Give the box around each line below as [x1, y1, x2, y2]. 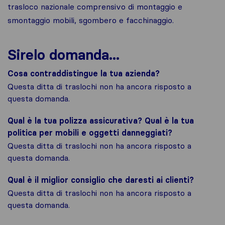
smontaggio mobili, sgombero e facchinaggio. [8, 15, 174, 25]
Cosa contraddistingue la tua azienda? [8, 68, 160, 78]
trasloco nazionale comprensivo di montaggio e [8, 2, 182, 12]
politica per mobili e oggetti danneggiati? [8, 128, 172, 138]
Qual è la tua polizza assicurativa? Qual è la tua [8, 116, 194, 126]
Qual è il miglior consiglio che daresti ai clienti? [8, 175, 194, 185]
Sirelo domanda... [8, 46, 120, 63]
